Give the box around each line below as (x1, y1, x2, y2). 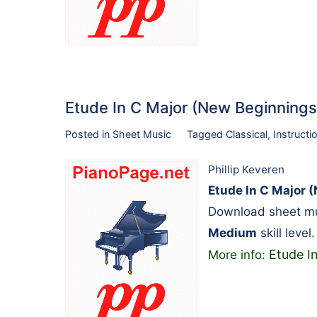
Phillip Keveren (208, 162, 284, 176)
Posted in (65, 128, 113, 141)
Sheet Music (113, 128, 171, 141)
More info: (208, 247, 269, 262)
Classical (225, 128, 267, 141)
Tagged (186, 128, 226, 141)
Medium (208, 225, 257, 240)
